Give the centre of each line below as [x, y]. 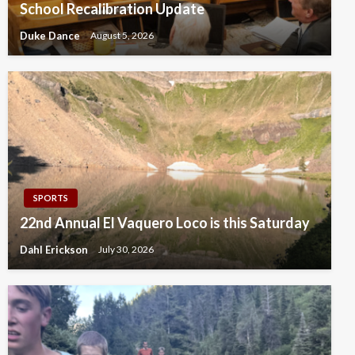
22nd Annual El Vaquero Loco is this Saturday [165, 222]
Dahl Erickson [55, 249]
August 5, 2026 [122, 36]
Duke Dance [51, 35]
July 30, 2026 [126, 250]
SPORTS [51, 197]
